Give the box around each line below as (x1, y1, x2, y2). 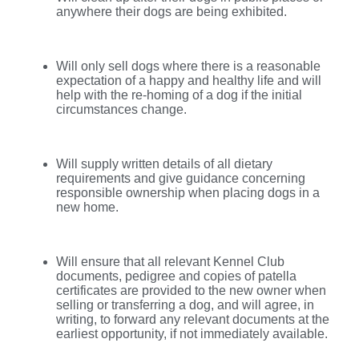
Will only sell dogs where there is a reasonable (56, 58, 321, 73)
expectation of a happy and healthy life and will (56, 73, 321, 87)
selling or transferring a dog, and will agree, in (56, 297, 314, 312)
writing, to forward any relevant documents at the (56, 312, 329, 326)
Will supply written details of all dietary (56, 156, 272, 171)
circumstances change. (56, 102, 187, 116)
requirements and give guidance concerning (56, 171, 305, 185)
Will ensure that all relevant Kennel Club (56, 254, 284, 268)
